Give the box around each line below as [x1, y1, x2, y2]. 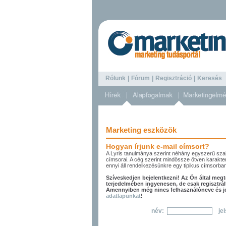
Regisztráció [155, 75, 192, 82]
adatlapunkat [106, 193, 141, 199]
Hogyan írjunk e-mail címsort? [106, 142, 209, 150]
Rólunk [105, 75, 126, 82]
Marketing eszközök [106, 126, 177, 134]
